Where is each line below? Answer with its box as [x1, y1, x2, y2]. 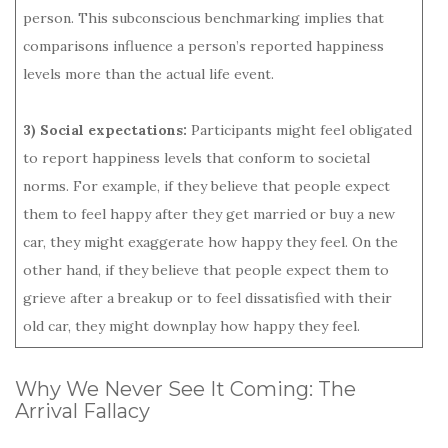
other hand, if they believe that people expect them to [23, 260, 389, 279]
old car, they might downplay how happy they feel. [23, 316, 360, 335]
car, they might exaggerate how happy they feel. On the [23, 232, 398, 251]
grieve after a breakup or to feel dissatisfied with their [23, 288, 392, 307]
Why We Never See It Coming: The [15, 376, 356, 401]
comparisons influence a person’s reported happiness [23, 36, 384, 55]
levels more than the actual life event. [23, 64, 274, 83]
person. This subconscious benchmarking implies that [23, 8, 384, 27]
